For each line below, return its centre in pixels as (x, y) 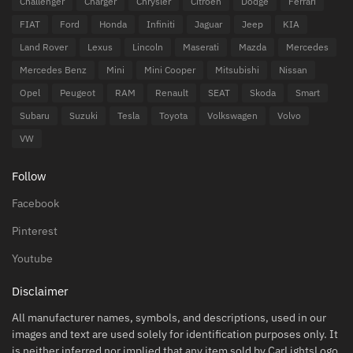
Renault (172, 93)
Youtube (32, 258)
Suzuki (84, 116)
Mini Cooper (170, 70)
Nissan (293, 70)
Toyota (173, 116)
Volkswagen (232, 116)
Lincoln (148, 47)
